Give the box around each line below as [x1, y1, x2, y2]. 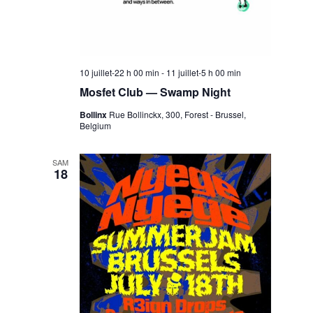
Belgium [79, 119, 111, 131]
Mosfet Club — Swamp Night [79, 83, 231, 100]
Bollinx [79, 108, 109, 121]
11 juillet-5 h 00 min [166, 66, 241, 78]
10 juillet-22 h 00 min [79, 66, 159, 78]
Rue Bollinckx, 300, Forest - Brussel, [108, 108, 246, 120]
